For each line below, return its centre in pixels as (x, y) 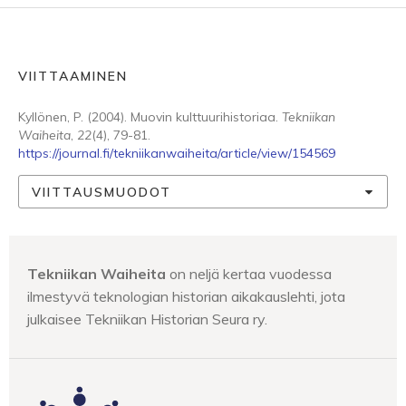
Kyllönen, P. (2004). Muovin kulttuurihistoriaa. (150, 117)
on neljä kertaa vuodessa (249, 274)
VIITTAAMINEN (73, 76)
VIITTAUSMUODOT (101, 192)
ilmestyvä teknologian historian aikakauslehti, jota (186, 296)
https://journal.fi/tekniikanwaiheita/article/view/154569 (177, 153)
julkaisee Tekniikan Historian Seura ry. (147, 319)
